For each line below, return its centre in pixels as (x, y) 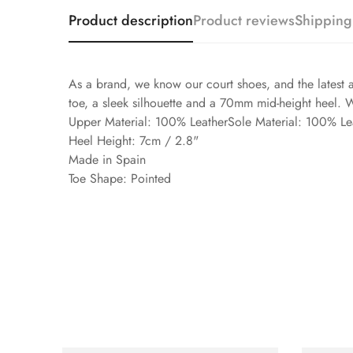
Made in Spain (107, 160)
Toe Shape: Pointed (120, 179)
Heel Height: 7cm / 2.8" (134, 141)
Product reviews (244, 21)
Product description (131, 21)
